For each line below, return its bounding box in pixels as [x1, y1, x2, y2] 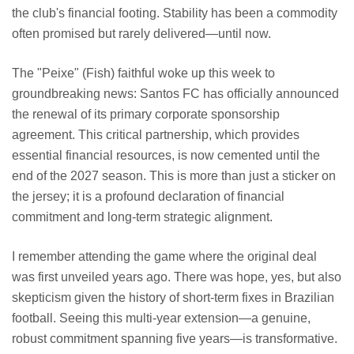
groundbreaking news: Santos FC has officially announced [12, 87, 339, 101]
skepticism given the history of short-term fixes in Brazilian [12, 291, 334, 305]
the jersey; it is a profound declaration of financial [12, 190, 284, 204]
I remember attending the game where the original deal [12, 250, 317, 264]
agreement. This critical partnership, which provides [12, 128, 299, 142]
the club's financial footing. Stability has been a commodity [12, 6, 337, 21]
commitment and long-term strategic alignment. [12, 210, 273, 224]
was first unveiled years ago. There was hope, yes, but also [12, 270, 341, 284]
